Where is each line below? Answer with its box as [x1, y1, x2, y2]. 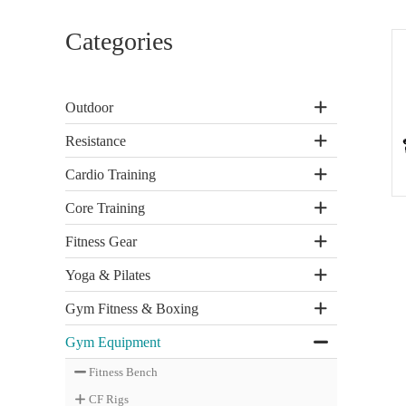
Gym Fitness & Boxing [65, 301, 198, 315]
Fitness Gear [65, 234, 137, 248]
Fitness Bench [89, 366, 158, 378]
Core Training [65, 200, 145, 215]
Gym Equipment [65, 334, 160, 349]
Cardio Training [65, 167, 156, 181]
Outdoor [65, 100, 113, 114]
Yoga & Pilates [65, 267, 150, 282]
